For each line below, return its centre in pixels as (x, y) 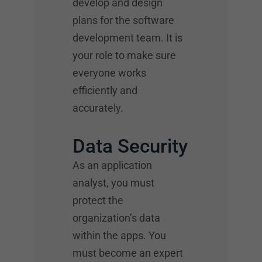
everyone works (109, 73)
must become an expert (128, 253)
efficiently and (105, 90)
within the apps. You (119, 235)
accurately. (98, 108)
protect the (98, 200)
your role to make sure (124, 55)
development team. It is (127, 37)
